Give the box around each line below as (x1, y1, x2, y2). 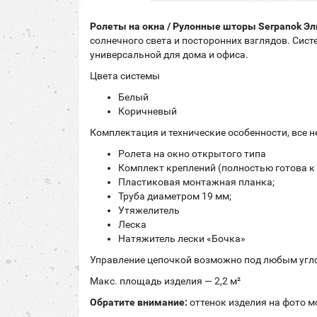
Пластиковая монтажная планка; (118, 176, 275, 188)
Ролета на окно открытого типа (118, 148, 266, 159)
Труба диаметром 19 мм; (118, 190, 231, 202)
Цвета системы (90, 70, 160, 81)
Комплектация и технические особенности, (90, 127, 289, 138)
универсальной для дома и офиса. (90, 49, 248, 60)
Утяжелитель (118, 204, 180, 216)
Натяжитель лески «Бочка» (118, 233, 246, 244)
